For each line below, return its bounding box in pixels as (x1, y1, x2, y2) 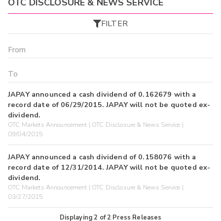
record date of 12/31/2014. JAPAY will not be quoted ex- (8, 162, 211, 172)
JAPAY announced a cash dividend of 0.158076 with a (8, 151, 196, 162)
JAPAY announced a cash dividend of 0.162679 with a (8, 89, 196, 99)
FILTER (101, 18, 128, 29)
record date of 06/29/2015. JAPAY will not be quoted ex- (8, 99, 211, 110)
